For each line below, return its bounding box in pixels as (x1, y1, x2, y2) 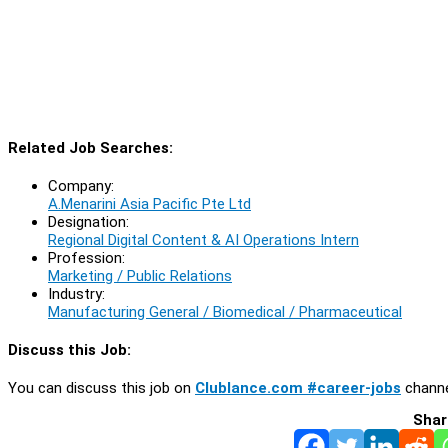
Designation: (48, 212, 129, 231)
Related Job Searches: (8, 138, 173, 157)
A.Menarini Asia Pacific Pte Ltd (48, 194, 251, 213)
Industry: (48, 284, 105, 303)
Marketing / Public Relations (48, 266, 232, 285)
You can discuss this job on (8, 378, 195, 397)
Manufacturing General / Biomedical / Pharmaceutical (48, 302, 402, 321)
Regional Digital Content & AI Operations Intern (48, 230, 359, 249)
